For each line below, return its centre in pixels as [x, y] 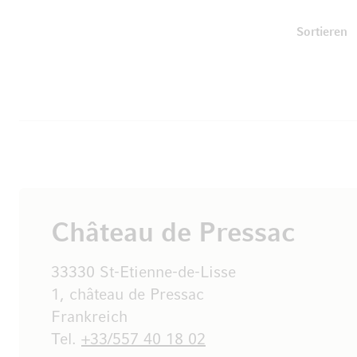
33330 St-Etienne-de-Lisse [143, 273]
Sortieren [322, 33]
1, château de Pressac [127, 295]
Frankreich [89, 317]
